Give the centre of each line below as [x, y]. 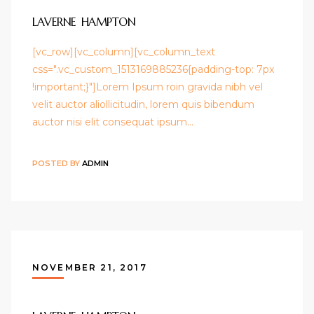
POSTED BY [57, 163]
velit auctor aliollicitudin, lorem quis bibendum [143, 105]
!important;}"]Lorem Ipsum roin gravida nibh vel [148, 87]
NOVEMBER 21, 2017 [90, 268]
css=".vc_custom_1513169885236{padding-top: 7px [153, 70]
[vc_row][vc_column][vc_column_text [124, 52]
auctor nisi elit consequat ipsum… [113, 122]
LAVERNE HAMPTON [84, 22]
